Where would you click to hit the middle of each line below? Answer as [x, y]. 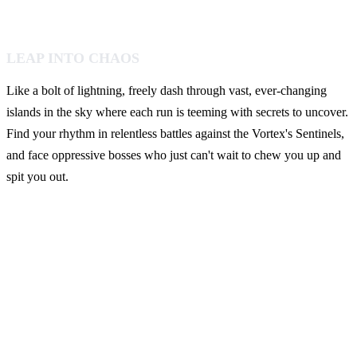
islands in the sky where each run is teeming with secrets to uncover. [177, 112]
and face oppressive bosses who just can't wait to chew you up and [174, 155]
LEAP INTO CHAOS [73, 59]
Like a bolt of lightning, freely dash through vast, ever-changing [167, 91]
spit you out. [37, 177]
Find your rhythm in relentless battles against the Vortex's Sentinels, [175, 134]
